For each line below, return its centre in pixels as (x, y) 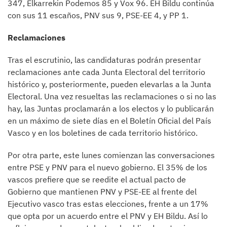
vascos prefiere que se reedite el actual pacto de (97, 179)
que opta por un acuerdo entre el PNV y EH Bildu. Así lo (108, 216)
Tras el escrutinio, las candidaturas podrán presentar (104, 60)
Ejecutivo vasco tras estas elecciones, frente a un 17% (108, 204)
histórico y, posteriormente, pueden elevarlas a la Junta (109, 84)
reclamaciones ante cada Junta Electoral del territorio (106, 72)
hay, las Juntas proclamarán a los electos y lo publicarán (111, 108)
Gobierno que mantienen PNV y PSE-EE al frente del (102, 192)
